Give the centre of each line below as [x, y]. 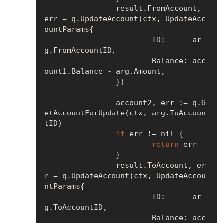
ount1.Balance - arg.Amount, [105, 71]
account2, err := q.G [80, 102]
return [165, 144]
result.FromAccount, [80, 8]
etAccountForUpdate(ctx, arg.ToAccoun [125, 113]
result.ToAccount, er [80, 165]
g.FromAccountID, [80, 50]
